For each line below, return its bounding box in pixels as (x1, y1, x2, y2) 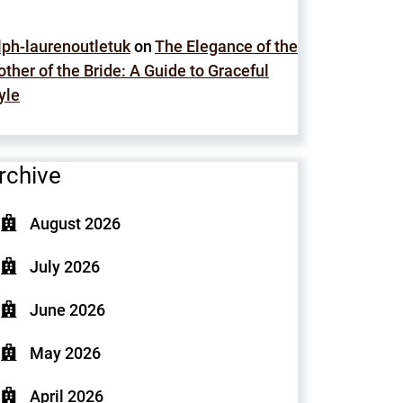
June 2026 (30, 300, 105, 319)
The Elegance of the (155, 36, 298, 56)
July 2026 (30, 257, 100, 276)
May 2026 (30, 344, 101, 363)
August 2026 (30, 214, 121, 233)
